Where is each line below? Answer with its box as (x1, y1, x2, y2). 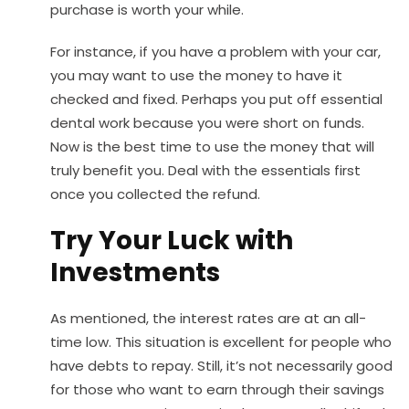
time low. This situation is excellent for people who (50, 332, 392, 352)
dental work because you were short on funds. (50, 113, 364, 133)
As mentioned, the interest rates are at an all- (50, 309, 366, 329)
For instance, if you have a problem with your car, (50, 42, 381, 62)
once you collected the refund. (50, 184, 260, 204)
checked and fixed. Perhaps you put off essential (50, 89, 383, 110)
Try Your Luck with (50, 223, 293, 259)
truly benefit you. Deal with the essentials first (50, 161, 361, 181)
